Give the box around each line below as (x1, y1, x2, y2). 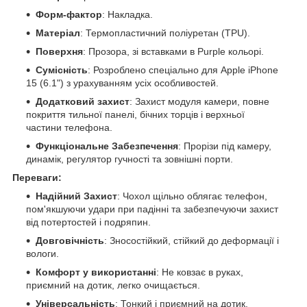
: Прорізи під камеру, (178, 140, 271, 151)
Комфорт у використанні (36, 266, 156, 278)
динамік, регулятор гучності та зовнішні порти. (26, 153, 233, 164)
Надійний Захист (36, 190, 117, 201)
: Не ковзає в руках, (156, 266, 243, 278)
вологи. (26, 247, 59, 259)
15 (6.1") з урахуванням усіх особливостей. (26, 77, 219, 88)
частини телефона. (26, 121, 112, 133)
